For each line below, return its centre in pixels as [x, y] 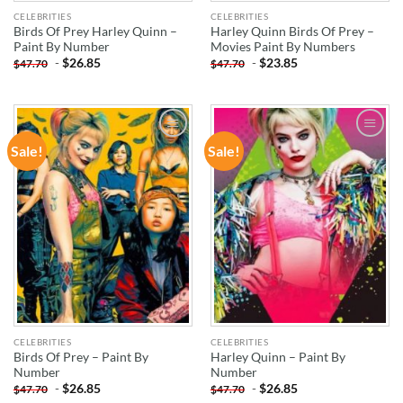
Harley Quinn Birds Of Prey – [292, 32]
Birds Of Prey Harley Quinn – [95, 32]
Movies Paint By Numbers [282, 47]
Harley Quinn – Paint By [278, 357]
